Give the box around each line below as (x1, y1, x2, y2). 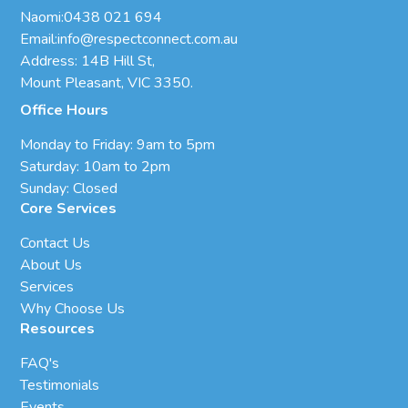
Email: (20, 28, 58, 49)
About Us (20, 254, 83, 275)
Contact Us (20, 232, 91, 253)
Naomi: (20, 6, 65, 27)
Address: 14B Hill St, (20, 50, 156, 71)
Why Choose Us (20, 298, 126, 319)
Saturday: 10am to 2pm (20, 156, 171, 177)
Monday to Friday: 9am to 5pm (20, 134, 216, 155)
